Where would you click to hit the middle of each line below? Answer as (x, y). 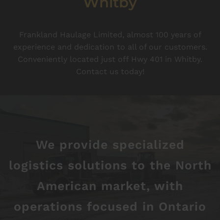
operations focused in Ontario (110, 206)
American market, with (110, 186)
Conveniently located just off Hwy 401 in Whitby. (110, 59)
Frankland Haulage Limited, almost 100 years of (110, 35)
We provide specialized (110, 145)
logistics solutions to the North (110, 165)
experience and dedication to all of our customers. (110, 47)
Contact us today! (110, 71)
